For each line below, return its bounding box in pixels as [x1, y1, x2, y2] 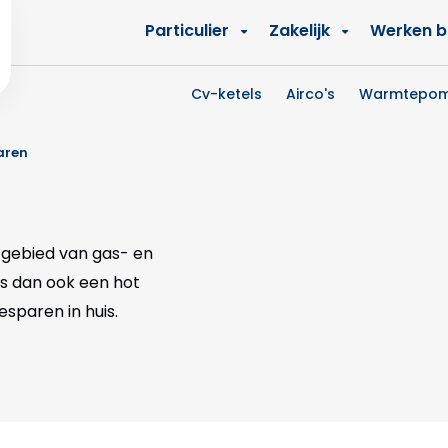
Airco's [286, 84, 335, 104]
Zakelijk [269, 18, 330, 42]
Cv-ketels [191, 84, 262, 104]
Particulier [145, 19, 229, 42]
